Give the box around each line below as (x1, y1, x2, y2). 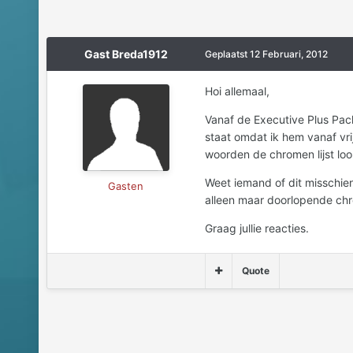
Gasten (108, 180, 144, 193)
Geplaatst (204, 48, 250, 61)
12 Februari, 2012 (249, 48, 328, 61)
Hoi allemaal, (204, 84, 269, 98)
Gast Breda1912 (84, 47, 168, 61)
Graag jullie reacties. (204, 221, 309, 236)
